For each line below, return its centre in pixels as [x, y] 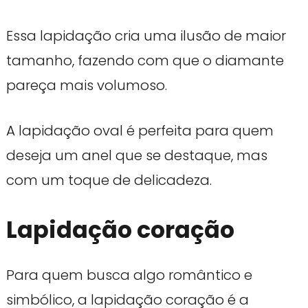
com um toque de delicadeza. [109, 180]
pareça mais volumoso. [86, 85]
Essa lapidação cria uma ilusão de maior [146, 35]
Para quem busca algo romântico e [129, 275]
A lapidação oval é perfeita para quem [140, 130]
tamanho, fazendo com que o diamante [145, 60]
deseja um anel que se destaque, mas [136, 155]
